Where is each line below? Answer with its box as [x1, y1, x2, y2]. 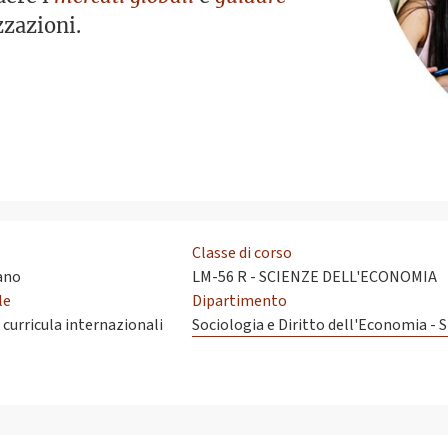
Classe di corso [192, 242, 292, 265]
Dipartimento [192, 290, 287, 313]
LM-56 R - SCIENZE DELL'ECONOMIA [192, 266, 437, 289]
